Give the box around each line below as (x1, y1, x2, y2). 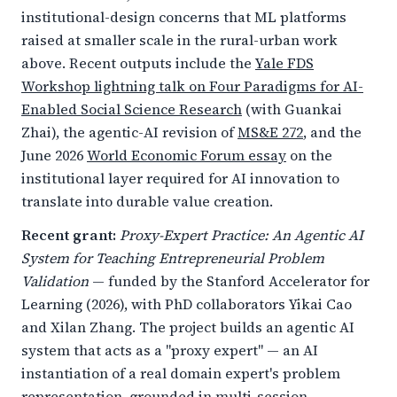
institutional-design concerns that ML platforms (21, 7, 346, 27)
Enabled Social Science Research (21, 99, 242, 119)
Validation (21, 271, 89, 291)
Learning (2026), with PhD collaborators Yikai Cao (21, 294, 352, 314)
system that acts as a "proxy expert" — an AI (21, 340, 318, 360)
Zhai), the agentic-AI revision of (21, 122, 237, 142)
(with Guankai (242, 99, 342, 119)
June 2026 (21, 145, 87, 165)
